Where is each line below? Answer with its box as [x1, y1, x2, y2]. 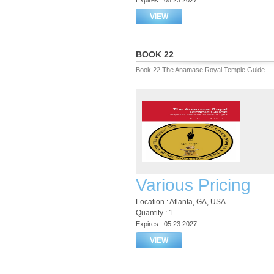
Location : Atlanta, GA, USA [136, 198, 226, 206]
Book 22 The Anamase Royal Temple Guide [136, 66, 265, 73]
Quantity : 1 [136, 209, 173, 217]
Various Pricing [136, 176, 251, 194]
